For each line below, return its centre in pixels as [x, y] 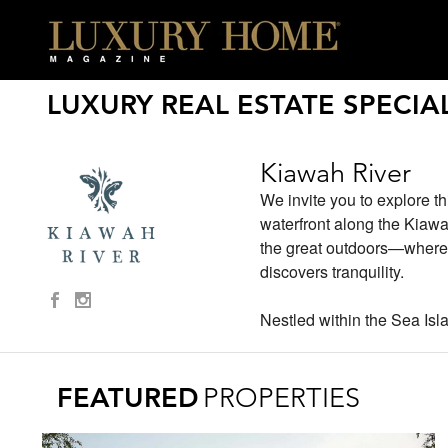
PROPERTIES [281, 398]
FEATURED [128, 397]
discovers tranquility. [332, 271]
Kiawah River [336, 173]
